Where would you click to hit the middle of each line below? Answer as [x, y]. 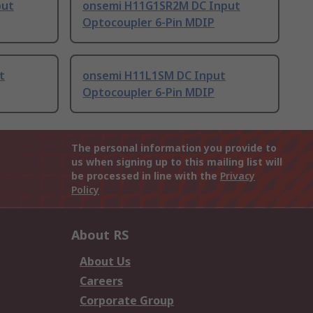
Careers [101, 281]
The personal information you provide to [174, 148]
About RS [100, 235]
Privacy [238, 176]
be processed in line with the [146, 176]
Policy [85, 190]
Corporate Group [127, 301]
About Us [105, 262]
